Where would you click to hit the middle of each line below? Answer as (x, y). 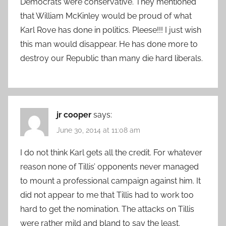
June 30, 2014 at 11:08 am (98, 130)
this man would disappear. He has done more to (109, 44)
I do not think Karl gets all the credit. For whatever (111, 153)
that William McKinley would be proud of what (106, 16)
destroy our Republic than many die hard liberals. (111, 58)
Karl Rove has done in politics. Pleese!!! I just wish (111, 30)
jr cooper (74, 115)
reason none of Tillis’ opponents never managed (109, 167)
